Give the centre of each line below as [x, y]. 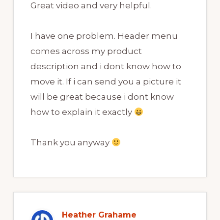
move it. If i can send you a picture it [106, 82]
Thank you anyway [71, 143]
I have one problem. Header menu [104, 36]
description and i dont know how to [106, 67]
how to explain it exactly [82, 112]
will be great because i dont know [102, 97]
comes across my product [86, 51]
